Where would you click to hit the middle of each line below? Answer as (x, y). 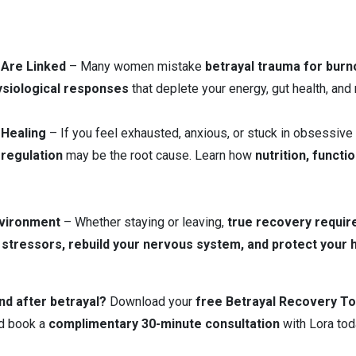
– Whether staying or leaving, (144, 222)
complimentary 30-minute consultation (164, 324)
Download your (151, 302)
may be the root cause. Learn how (159, 155)
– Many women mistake (135, 66)
